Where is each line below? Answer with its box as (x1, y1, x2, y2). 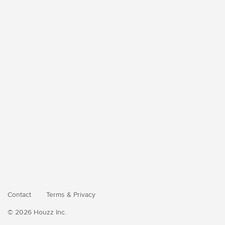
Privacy (73, 190, 95, 199)
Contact (8, 190, 31, 199)
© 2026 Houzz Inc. (8, 208, 66, 216)
